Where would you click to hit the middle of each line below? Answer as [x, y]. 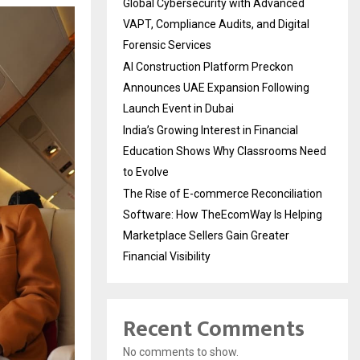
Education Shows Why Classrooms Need [225, 151]
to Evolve [146, 172]
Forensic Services [167, 45]
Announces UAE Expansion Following [216, 87]
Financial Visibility [167, 256]
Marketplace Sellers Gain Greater [206, 235]
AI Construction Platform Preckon [208, 66]
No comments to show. [181, 352]
